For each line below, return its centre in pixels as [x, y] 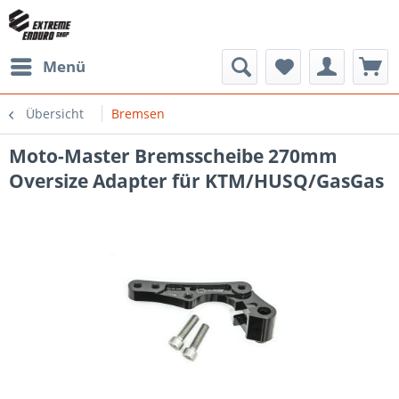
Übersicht [55, 114]
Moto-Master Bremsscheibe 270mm [173, 156]
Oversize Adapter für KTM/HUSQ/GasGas [196, 181]
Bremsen [138, 114]
